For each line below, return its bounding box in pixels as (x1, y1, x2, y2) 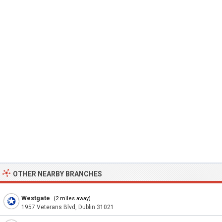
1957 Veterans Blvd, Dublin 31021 (21, 204, 114, 211)
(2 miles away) (52, 195, 91, 202)
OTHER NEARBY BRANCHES (13, 170, 102, 178)
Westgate (21, 194, 50, 202)
